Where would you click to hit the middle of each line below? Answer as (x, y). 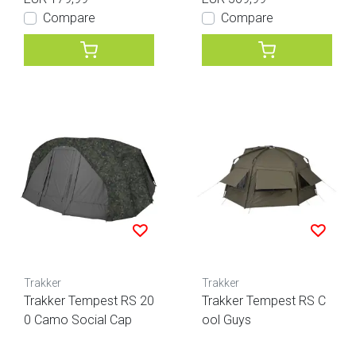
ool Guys (226, 319)
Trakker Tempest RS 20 (89, 300)
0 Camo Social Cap (78, 319)
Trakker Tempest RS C (264, 300)
